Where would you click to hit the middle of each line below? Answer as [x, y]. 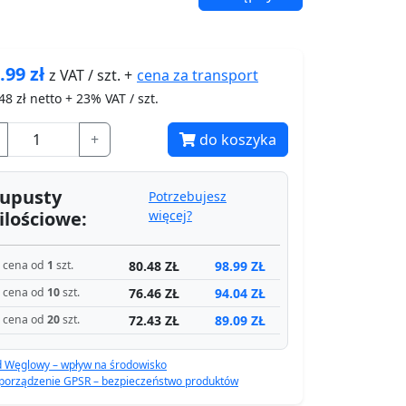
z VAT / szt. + [92, 75]
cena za [163, 75]
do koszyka [238, 139]
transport [223, 75]
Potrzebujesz [187, 196]
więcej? [170, 215]
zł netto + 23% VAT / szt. [86, 98]
